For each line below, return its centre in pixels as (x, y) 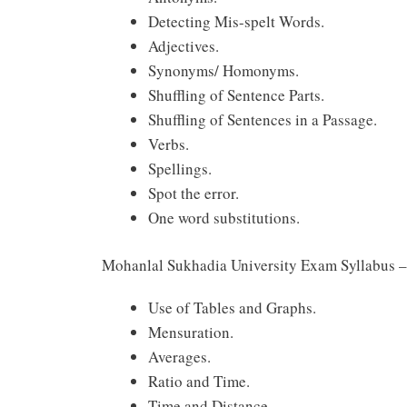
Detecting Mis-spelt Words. (236, 21)
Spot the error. (194, 193)
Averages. (179, 357)
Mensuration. (191, 333)
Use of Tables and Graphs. (232, 308)
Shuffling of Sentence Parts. (236, 94)
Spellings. (180, 168)
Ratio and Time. (199, 382)
